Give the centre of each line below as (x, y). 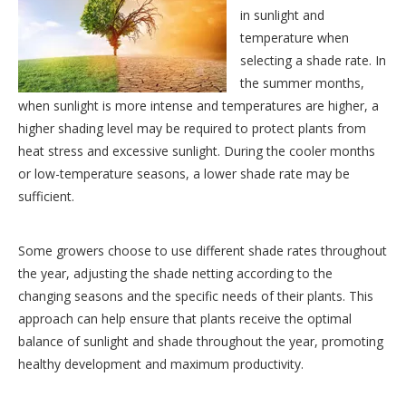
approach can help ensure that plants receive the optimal (185, 319)
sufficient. (46, 197)
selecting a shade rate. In (313, 61)
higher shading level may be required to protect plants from (192, 129)
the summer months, (302, 83)
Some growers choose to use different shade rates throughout (203, 251)
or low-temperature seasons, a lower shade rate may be (184, 174)
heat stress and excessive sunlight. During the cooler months (197, 151)
